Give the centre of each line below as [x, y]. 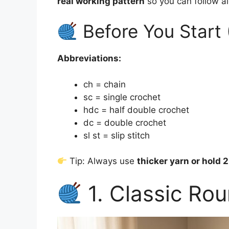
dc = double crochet [125, 122]
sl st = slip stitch [117, 135]
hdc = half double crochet [136, 110]
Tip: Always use [102, 161]
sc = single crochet [122, 97]
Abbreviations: [89, 59]
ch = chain [105, 84]
